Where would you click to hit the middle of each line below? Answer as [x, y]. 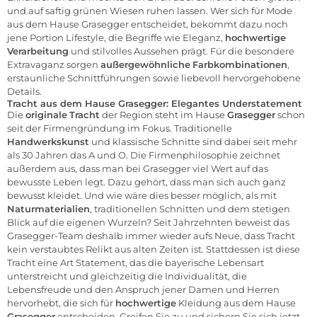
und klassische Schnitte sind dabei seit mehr [193, 142]
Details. [24, 92]
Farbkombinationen [240, 65]
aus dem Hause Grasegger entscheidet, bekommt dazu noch [148, 24]
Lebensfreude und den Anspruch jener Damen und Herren [143, 290]
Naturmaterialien [48, 209]
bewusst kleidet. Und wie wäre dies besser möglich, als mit [142, 196]
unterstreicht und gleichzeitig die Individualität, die [127, 276]
